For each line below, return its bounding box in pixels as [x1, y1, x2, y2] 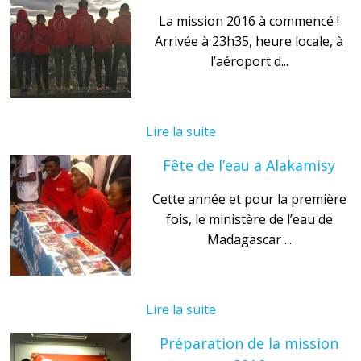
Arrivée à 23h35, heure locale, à [155, 31, 343, 50]
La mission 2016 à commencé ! [159, 11, 339, 30]
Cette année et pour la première [151, 189, 346, 208]
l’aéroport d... [210, 52, 288, 70]
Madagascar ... [206, 230, 292, 248]
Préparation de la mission [160, 333, 338, 353]
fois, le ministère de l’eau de [165, 210, 333, 228]
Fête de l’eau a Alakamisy [163, 155, 335, 175]
